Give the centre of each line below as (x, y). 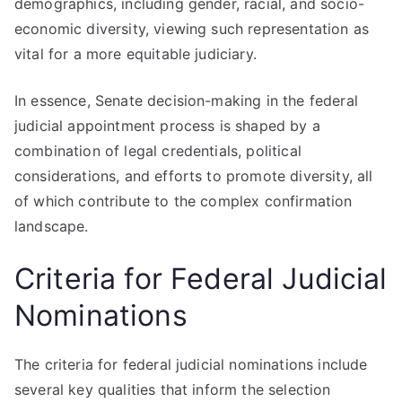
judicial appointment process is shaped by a (167, 126)
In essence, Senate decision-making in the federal (186, 100)
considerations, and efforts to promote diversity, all (194, 176)
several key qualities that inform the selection (173, 389)
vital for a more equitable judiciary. (135, 54)
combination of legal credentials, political (158, 151)
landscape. (52, 226)
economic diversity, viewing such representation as (192, 29)
